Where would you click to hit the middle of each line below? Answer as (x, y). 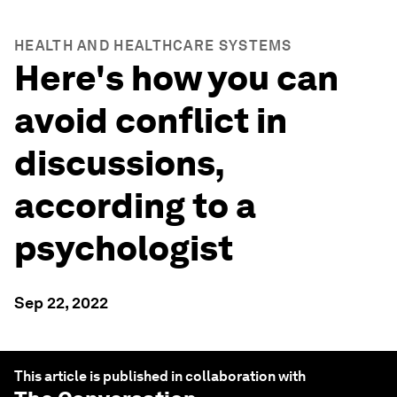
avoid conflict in (151, 121)
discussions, (119, 163)
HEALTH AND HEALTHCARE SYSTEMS (153, 46)
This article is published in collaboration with (160, 376)
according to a (135, 206)
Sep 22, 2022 (61, 303)
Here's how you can (176, 78)
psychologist (124, 248)
